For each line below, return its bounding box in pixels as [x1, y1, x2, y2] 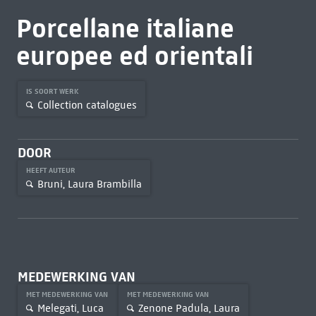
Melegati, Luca [37, 301, 104, 315]
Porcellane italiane [16, 12, 234, 44]
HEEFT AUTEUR [25, 166, 78, 175]
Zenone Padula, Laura [138, 301, 240, 315]
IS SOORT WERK [25, 87, 81, 96]
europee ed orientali [16, 39, 253, 72]
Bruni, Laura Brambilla [37, 177, 142, 190]
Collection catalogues [37, 98, 137, 111]
